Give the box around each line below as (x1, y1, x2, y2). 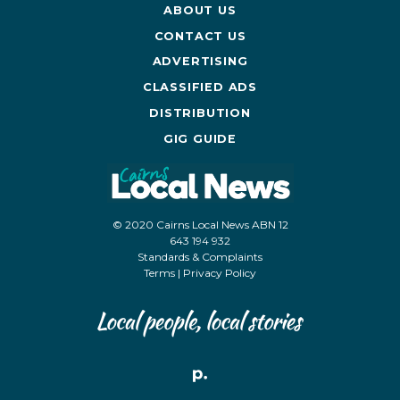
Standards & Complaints (137, 249, 262, 263)
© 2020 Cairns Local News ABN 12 (112, 217, 288, 231)
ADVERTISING (152, 54, 248, 69)
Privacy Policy (183, 265, 256, 279)
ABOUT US (163, 3, 237, 17)
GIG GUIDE (162, 131, 237, 146)
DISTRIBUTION (149, 105, 251, 120)
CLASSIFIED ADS (142, 80, 258, 95)
